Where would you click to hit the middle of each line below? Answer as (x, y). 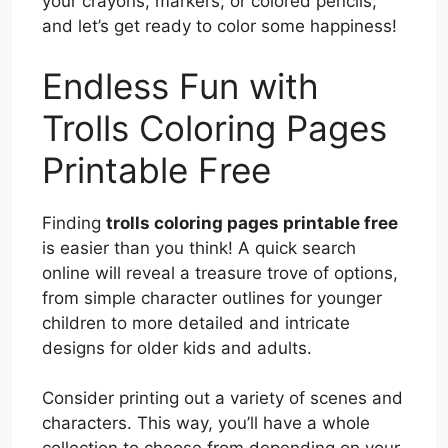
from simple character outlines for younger (212, 297)
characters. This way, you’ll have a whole (206, 423)
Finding (74, 222)
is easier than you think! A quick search (199, 247)
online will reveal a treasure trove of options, (220, 272)
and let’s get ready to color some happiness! (219, 26)
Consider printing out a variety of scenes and (222, 398)
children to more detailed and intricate (196, 322)
